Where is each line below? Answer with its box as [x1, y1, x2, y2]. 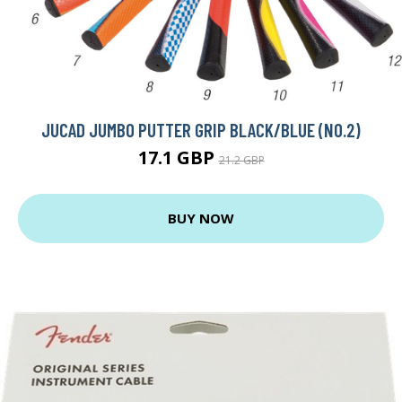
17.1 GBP [137, 144, 219, 170]
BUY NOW [168, 209, 234, 228]
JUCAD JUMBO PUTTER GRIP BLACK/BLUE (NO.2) [41, 118, 361, 141]
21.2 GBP [218, 152, 265, 168]
